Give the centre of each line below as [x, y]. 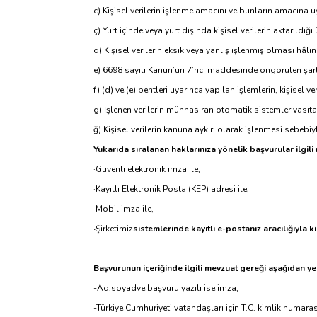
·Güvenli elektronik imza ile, [147, 169]
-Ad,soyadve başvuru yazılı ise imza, [166, 288]
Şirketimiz [114, 229]
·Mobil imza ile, [123, 209]
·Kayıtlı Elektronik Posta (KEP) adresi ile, [171, 189]
